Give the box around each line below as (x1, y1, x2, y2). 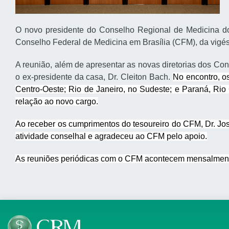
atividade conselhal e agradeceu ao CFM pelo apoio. (15, 132, 207, 141)
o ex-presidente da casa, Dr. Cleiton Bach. (15, 73, 173, 82)
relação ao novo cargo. (15, 97, 98, 106)
